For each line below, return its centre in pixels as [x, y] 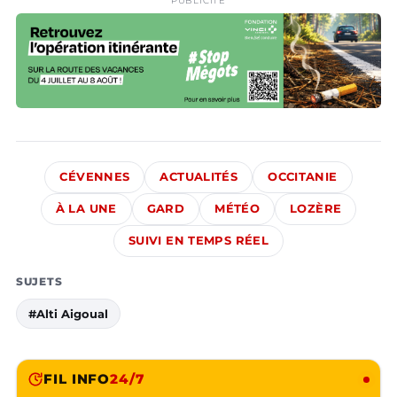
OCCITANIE [303, 177]
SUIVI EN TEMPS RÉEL [198, 241]
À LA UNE [86, 209]
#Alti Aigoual [68, 314]
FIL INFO [77, 379]
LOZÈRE [316, 209]
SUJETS [39, 282]
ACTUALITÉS [199, 177]
